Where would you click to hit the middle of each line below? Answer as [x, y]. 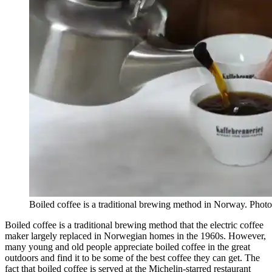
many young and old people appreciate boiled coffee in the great [127, 246]
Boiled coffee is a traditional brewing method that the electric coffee [134, 225]
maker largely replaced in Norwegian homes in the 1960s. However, [135, 236]
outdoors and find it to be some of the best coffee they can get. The [132, 257]
